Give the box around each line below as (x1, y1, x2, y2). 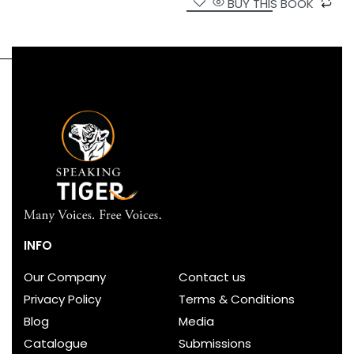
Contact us (178, 268, 246, 285)
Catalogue (24, 334, 88, 352)
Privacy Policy (24, 290, 101, 307)
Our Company (24, 268, 106, 285)
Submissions (178, 334, 251, 352)
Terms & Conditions (178, 290, 295, 307)
